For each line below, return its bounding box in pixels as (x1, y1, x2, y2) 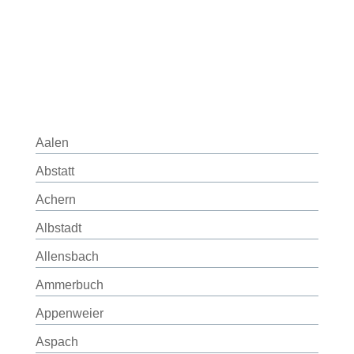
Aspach (35, 335, 78, 348)
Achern (35, 193, 76, 206)
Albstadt (35, 221, 81, 235)
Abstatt (35, 164, 74, 178)
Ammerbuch (35, 278, 104, 292)
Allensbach (35, 250, 99, 263)
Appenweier (35, 307, 104, 320)
